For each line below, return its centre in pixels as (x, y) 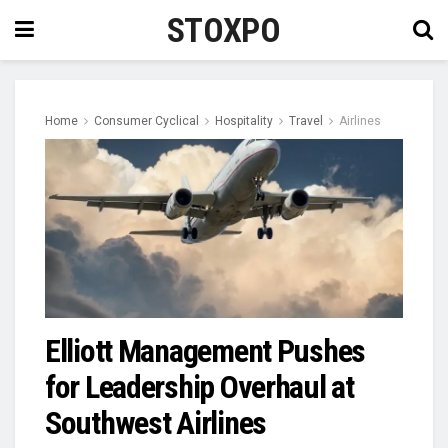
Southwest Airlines (155, 423)
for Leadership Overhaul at (199, 387)
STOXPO (223, 30)
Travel (306, 121)
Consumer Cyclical (146, 121)
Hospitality (244, 121)
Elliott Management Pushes (205, 351)
